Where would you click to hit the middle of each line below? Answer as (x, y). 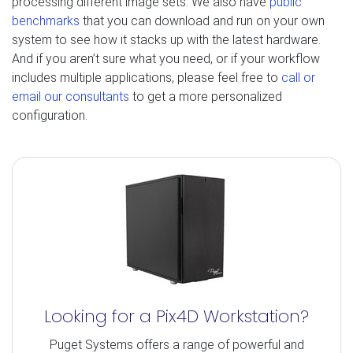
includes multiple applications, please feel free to (147, 77)
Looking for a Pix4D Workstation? (176, 316)
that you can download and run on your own (202, 20)
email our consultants (71, 96)
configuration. (50, 115)
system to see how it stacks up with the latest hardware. (166, 39)
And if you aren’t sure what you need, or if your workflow (166, 58)
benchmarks (46, 20)
